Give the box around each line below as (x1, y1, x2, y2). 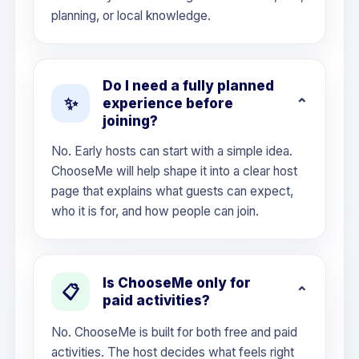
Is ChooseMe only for (103, 275, 251, 291)
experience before (103, 95, 233, 111)
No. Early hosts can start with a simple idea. (51, 143, 292, 159)
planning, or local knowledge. (51, 8, 211, 23)
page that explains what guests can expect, (51, 184, 293, 199)
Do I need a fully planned (103, 78, 274, 94)
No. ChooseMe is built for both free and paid (51, 325, 297, 340)
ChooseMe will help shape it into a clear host (51, 163, 297, 179)
